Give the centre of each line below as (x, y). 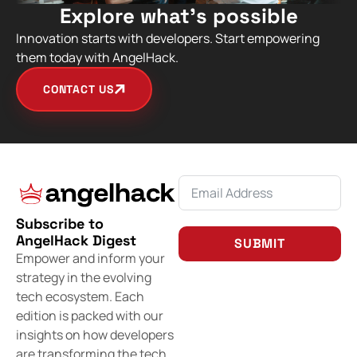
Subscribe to (60, 224)
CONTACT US (78, 90)
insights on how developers (95, 335)
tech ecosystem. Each (80, 297)
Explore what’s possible (178, 16)
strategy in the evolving (84, 278)
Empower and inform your (90, 259)
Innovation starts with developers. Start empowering (168, 39)
